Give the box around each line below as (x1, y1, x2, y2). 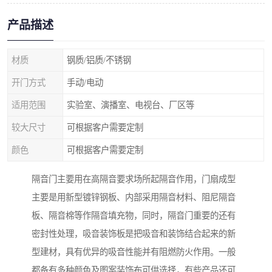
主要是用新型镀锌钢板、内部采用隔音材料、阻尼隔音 (32, 192, 236, 203)
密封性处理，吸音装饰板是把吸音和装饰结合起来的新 (32, 229, 236, 239)
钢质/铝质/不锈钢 (67, 55, 131, 65)
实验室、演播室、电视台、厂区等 (67, 100, 194, 110)
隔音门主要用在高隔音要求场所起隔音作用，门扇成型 (32, 174, 236, 185)
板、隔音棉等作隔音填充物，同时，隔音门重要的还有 (32, 211, 236, 221)
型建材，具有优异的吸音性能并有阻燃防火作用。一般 (32, 247, 236, 257)
